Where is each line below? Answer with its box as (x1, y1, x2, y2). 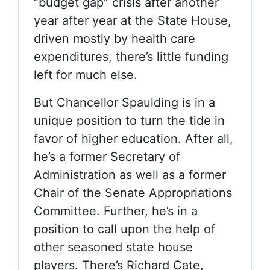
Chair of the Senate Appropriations (34, 186, 232, 200)
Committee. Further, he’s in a (34, 204, 198, 218)
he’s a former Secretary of (34, 149, 180, 164)
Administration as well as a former (34, 168, 226, 182)
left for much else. (34, 67, 137, 82)
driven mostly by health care (34, 31, 195, 46)
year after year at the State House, (34, 13, 231, 28)
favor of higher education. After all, (34, 131, 233, 146)
